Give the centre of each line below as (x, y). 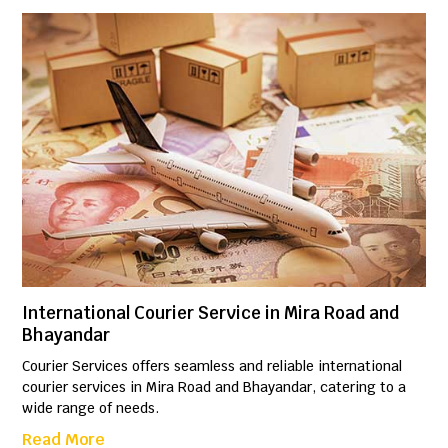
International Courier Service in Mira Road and (211, 313)
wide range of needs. (91, 408)
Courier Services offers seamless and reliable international (212, 366)
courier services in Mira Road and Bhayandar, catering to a (214, 387)
